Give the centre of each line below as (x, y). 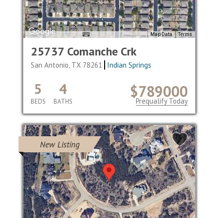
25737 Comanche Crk (83, 51)
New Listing (60, 145)
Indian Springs (129, 65)
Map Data (161, 35)
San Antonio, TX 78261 (67, 65)
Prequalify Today (162, 101)
